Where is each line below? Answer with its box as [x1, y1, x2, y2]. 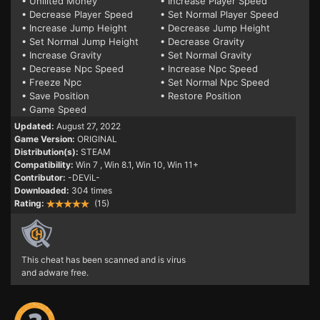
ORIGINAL [77, 134, 117, 145]
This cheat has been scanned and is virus [21, 254, 186, 266]
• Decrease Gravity [160, 36, 244, 48]
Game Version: [14, 134, 75, 145]
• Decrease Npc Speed [21, 63, 124, 75]
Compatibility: [14, 159, 74, 171]
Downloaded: [14, 185, 69, 196]
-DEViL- [68, 172, 100, 184]
